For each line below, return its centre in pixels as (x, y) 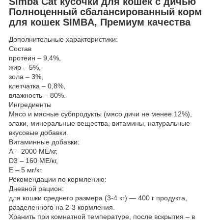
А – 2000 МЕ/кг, (33, 151)
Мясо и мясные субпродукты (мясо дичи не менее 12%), (100, 114)
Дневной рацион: (36, 189)
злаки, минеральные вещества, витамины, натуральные (99, 124)
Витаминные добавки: (44, 142)
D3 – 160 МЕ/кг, (33, 161)
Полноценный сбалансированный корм (105, 12)
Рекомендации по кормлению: (58, 179)
